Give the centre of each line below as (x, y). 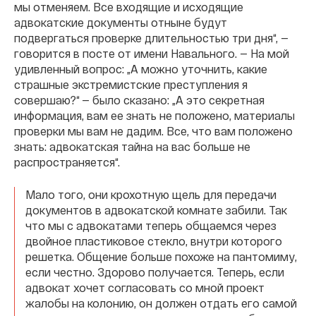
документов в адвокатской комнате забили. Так (156, 209)
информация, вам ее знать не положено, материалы (154, 115)
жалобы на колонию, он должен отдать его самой (161, 303)
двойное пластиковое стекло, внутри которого (154, 241)
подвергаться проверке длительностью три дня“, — (151, 37)
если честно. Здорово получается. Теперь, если (155, 272)
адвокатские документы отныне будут (121, 22)
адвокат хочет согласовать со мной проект (145, 287)
